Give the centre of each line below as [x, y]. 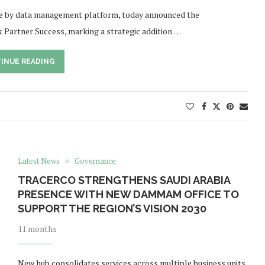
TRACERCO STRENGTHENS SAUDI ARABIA [124, 180]
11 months [37, 229]
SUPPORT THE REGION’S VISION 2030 [112, 209]
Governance [95, 161]
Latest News [38, 161]
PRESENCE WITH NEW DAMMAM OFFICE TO [128, 195]
